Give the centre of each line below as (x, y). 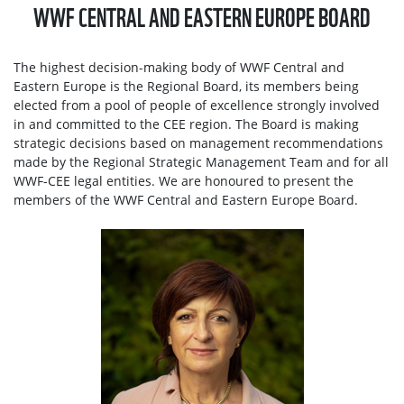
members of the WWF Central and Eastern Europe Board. (186, 200)
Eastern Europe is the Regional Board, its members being (186, 87)
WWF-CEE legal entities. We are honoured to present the (184, 181)
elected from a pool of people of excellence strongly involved (197, 106)
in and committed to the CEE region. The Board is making (186, 124)
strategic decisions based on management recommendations (198, 143)
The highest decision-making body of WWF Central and (179, 68)
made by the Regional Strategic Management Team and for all (201, 162)
